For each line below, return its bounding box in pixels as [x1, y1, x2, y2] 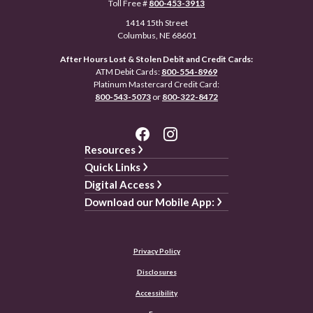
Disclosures [136, 268, 177, 277]
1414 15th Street [125, 17, 188, 29]
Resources [85, 143, 136, 156]
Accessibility [136, 289, 177, 298]
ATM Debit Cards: [96, 66, 161, 78]
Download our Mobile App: [85, 196, 214, 209]
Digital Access [85, 178, 154, 191]
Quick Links [85, 161, 140, 174]
